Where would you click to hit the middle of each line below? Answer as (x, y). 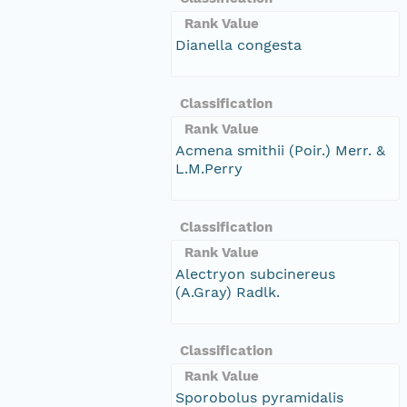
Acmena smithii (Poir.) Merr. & (280, 150)
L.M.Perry (209, 168)
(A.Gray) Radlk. (228, 292)
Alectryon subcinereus (255, 273)
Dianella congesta (238, 45)
